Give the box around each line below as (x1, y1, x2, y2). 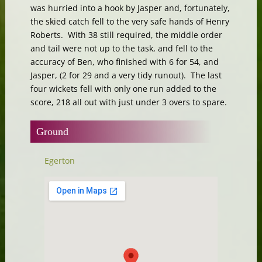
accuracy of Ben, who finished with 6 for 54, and (30, 56, 219, 67)
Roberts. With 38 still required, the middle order (30, 29, 222, 40)
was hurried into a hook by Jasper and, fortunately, (30, 2, 230, 13)
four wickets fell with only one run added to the (30, 82, 216, 94)
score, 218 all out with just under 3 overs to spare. (30, 96, 227, 108)
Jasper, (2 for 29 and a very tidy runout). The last (30, 69, 222, 81)
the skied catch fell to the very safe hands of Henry (30, 15, 229, 27)
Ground (36, 125, 68, 137)
